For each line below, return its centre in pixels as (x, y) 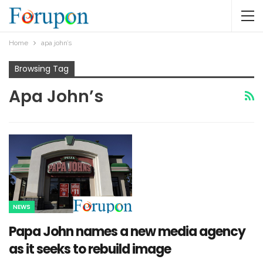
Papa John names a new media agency (127, 232)
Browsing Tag (42, 69)
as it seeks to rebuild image (90, 249)
